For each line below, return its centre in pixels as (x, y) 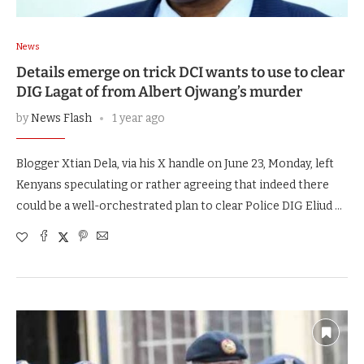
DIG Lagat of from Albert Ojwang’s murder (159, 92)
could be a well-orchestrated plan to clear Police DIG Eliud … (179, 206)
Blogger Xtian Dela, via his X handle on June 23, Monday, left (175, 164)
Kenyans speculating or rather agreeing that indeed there (173, 185)
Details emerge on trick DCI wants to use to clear (180, 73)
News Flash (61, 119)
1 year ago (139, 119)
